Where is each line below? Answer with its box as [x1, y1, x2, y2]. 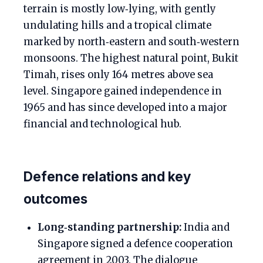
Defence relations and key [23, 168, 191, 185]
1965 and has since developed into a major [23, 102, 227, 114]
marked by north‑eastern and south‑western [23, 36, 240, 49]
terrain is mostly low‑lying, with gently [23, 3, 216, 16]
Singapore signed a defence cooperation [38, 238, 233, 251]
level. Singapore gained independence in [23, 85, 222, 98]
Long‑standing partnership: [38, 221, 181, 234]
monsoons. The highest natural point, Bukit [23, 52, 238, 65]
